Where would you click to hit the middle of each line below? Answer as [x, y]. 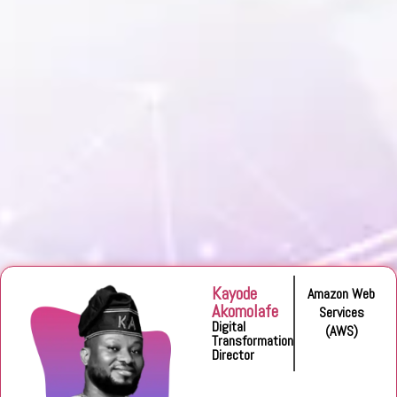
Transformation [253, 340]
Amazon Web [342, 293]
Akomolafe [245, 311]
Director [234, 354]
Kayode [235, 293]
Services [341, 312]
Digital [229, 326]
